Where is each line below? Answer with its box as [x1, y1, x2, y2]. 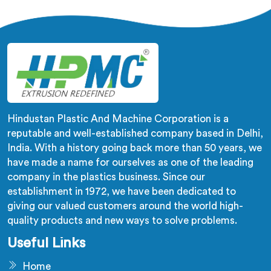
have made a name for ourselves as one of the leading [7, 157, 253, 168]
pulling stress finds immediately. [65, 51, 206, 61]
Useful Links [7, 236, 85, 251]
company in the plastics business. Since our [7, 172, 205, 183]
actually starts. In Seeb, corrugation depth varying [23, 22, 248, 32]
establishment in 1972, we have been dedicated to [7, 186, 236, 197]
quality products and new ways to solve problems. [7, 215, 237, 226]
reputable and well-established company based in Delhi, [7, 128, 263, 139]
